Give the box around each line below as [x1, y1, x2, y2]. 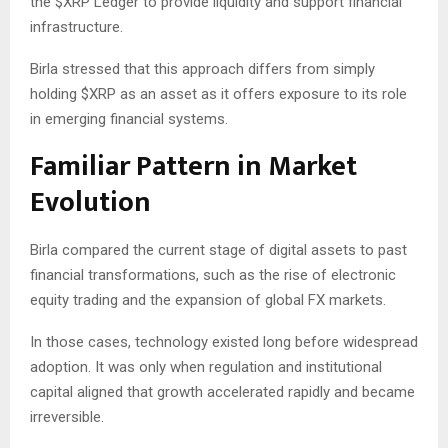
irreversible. [30, 408, 104, 427]
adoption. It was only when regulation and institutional [30, 358, 382, 377]
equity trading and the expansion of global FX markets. [30, 291, 386, 310]
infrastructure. [30, 18, 123, 37]
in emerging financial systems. [30, 110, 228, 129]
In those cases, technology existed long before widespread [30, 333, 418, 352]
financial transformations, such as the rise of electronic [30, 266, 396, 285]
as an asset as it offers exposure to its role [116, 85, 407, 104]
